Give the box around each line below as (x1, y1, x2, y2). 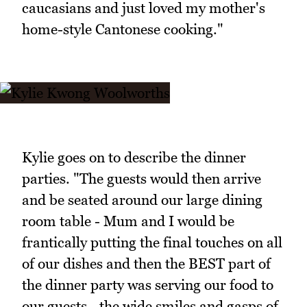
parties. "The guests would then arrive (22, 169, 261, 187)
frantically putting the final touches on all (22, 233, 282, 251)
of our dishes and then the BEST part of (22, 254, 271, 272)
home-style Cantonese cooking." (22, 20, 223, 38)
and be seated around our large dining (22, 191, 262, 208)
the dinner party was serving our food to (22, 275, 273, 293)
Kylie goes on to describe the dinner (22, 148, 246, 166)
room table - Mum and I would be (22, 212, 234, 230)
